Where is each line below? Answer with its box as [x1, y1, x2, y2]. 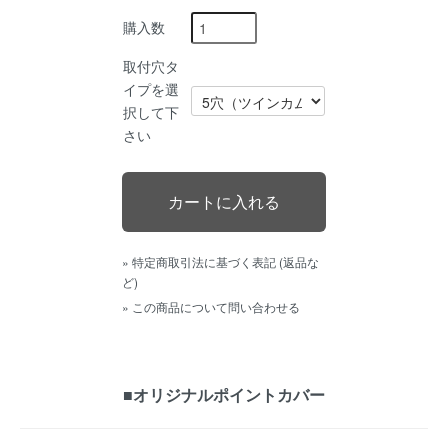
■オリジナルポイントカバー [123, 383, 325, 407]
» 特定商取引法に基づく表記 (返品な [122, 252, 319, 270]
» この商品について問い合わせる [122, 297, 300, 315]
